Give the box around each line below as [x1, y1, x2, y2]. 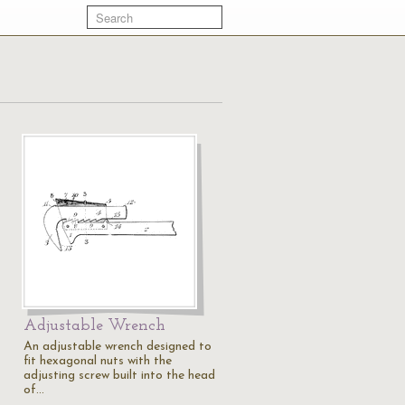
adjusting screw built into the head [24, 369, 215, 382]
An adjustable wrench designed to [24, 340, 212, 353]
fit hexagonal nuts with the [24, 354, 172, 368]
